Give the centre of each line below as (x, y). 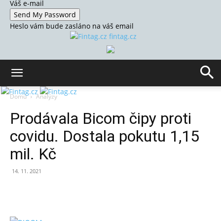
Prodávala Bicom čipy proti (101, 118)
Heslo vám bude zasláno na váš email (72, 26)
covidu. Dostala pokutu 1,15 (105, 136)
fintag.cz (123, 36)
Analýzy (47, 96)
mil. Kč (33, 154)
